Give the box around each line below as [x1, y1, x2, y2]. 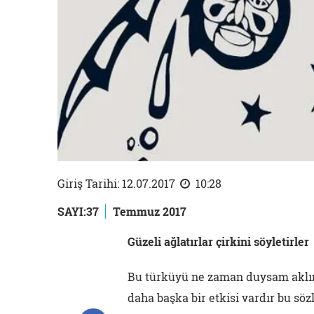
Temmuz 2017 [113, 204, 186, 219]
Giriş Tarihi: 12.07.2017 [57, 176, 178, 191]
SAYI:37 [57, 204, 99, 219]
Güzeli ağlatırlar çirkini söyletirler [128, 234, 309, 249]
